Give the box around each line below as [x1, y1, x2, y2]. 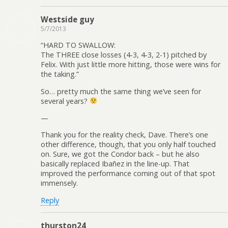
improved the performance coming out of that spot [41, 168, 215, 179]
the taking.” [41, 69, 79, 79]
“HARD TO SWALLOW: [41, 40, 116, 50]
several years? [41, 96, 90, 106]
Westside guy [41, 14, 94, 24]
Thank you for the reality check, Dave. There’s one [41, 130, 208, 140]
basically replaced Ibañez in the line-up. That [41, 159, 189, 169]
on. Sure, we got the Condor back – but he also [41, 149, 199, 159]
